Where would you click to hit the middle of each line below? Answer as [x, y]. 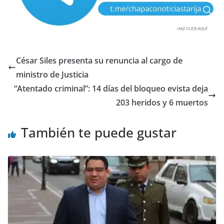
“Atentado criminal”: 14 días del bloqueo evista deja [111, 89]
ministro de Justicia [52, 75]
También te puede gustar [99, 133]
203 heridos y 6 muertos [162, 103]
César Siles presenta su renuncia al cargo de [99, 61]
